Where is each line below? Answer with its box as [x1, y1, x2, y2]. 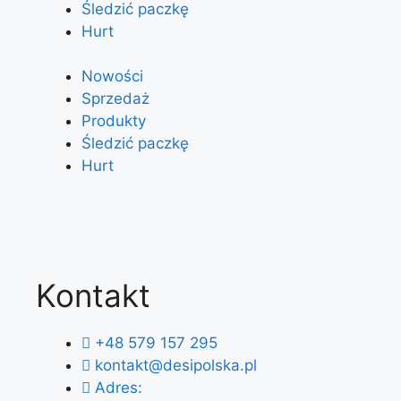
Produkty [81, 112, 146, 131]
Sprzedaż [81, 90, 149, 108]
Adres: [95, 378, 142, 397]
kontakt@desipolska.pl [95, 355, 257, 374]
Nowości [81, 67, 143, 86]
